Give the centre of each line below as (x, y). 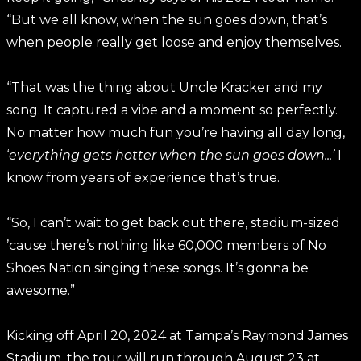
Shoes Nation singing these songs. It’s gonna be (158, 268)
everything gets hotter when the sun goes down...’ (172, 155)
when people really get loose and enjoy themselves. (174, 42)
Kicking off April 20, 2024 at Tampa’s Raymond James (177, 336)
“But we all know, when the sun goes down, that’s (167, 20)
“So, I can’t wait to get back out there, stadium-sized (173, 223)
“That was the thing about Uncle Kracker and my (164, 87)
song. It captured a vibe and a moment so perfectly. (172, 110)
